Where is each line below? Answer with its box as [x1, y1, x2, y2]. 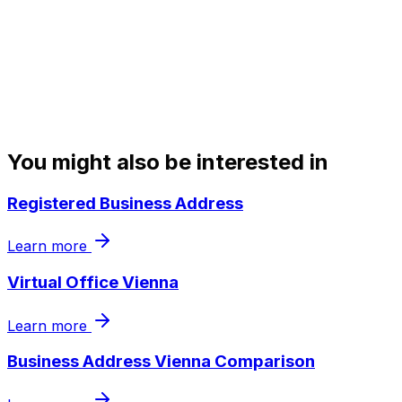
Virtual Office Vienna [7, 272, 179, 293]
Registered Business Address [7, 192, 243, 214]
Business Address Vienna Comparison [7, 351, 315, 372]
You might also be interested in [7, 148, 328, 175]
